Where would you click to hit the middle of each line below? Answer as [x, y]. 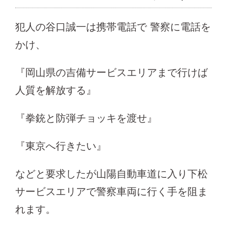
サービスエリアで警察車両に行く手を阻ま [111, 191]
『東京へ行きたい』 [61, 146]
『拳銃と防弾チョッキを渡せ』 [86, 118]
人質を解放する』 [56, 90]
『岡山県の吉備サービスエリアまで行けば [111, 72]
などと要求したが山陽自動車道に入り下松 [111, 174]
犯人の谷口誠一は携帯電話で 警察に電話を [113, 27]
